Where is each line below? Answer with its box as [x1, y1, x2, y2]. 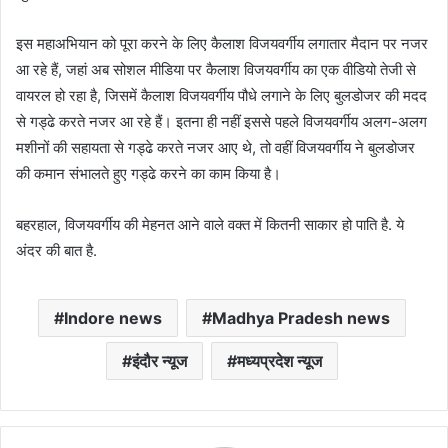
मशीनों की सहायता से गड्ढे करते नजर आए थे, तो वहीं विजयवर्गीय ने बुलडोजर [16, 138, 415, 158]
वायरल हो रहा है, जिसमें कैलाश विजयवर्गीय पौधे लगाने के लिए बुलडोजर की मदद [16, 86, 427, 106]
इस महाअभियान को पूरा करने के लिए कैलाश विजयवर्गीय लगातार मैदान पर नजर [16, 34, 428, 54]
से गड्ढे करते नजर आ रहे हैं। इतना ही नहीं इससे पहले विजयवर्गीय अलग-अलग [16, 112, 427, 132]
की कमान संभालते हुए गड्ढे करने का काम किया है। [16, 164, 281, 184]
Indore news [63, 308, 162, 329]
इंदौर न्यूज [131, 351, 187, 372]
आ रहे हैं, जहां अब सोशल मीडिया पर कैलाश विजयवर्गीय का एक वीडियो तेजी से [16, 60, 416, 80]
